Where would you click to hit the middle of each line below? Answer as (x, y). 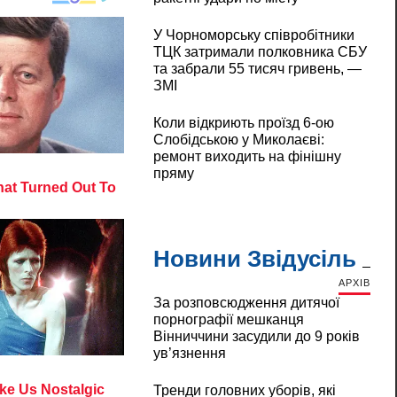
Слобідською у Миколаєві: (238, 140)
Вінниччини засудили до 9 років (256, 337)
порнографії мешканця (228, 320)
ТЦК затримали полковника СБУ (260, 52)
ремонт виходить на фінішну (247, 157)
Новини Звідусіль (254, 259)
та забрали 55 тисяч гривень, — (257, 69)
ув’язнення (189, 354)
